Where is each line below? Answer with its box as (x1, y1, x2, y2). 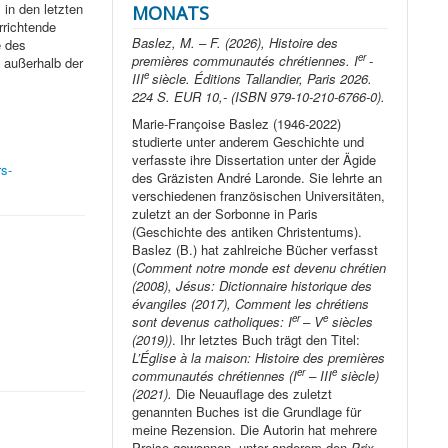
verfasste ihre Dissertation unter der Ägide (132, 150, 377, 170)
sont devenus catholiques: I (132, 312, 293, 332)
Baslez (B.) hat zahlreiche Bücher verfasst (132, 240, 379, 260)
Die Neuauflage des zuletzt (176, 384, 333, 404)
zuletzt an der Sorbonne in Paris (132, 204, 319, 224)
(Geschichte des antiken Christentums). (132, 222, 363, 242)
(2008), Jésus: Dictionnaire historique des (132, 276, 373, 296)
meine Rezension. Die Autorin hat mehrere (132, 420, 378, 440)
